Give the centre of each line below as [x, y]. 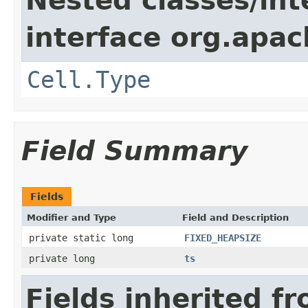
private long [62, 258]
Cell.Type [89, 79]
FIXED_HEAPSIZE [223, 238]
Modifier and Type [71, 217]
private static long [81, 238]
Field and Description [235, 217]
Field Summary [134, 151]
